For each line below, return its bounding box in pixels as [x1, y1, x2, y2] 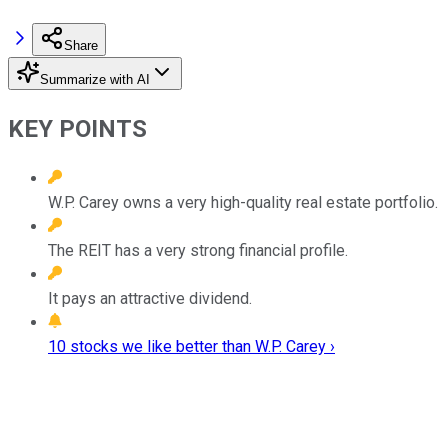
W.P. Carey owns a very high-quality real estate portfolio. [48, 192, 438, 212]
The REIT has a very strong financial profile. [48, 240, 348, 260]
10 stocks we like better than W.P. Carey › [48, 336, 335, 356]
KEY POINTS [8, 114, 147, 143]
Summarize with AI [40, 71, 150, 87]
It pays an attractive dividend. [48, 288, 252, 308]
